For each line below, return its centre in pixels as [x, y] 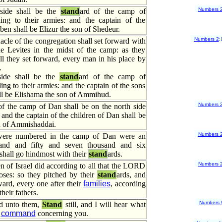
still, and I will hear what [104, 204]
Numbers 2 [206, 39]
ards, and [131, 175]
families [97, 184]
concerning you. [62, 213]
